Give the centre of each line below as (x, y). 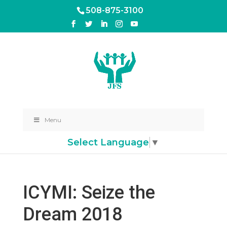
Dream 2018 (72, 214)
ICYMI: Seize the (89, 193)
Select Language (108, 142)
